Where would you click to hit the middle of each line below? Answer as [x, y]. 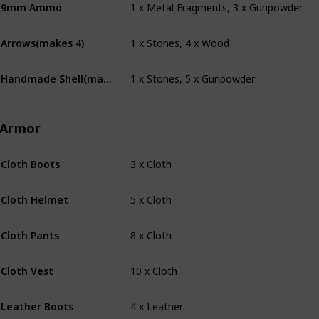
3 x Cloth [151, 152]
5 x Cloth [151, 188]
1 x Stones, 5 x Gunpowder [193, 67]
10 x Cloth [154, 259]
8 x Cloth [151, 223]
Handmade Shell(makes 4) [108, 73]
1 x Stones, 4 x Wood [180, 31]
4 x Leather [157, 294]
